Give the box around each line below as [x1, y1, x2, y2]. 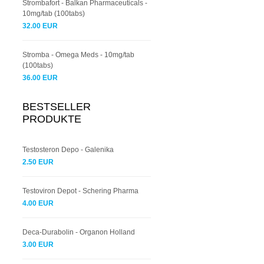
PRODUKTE [22, 113, 81, 125]
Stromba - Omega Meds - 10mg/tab [22, 51, 134, 59]
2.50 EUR [22, 158, 54, 166]
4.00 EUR [22, 199, 54, 207]
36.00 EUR [22, 74, 58, 82]
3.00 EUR [22, 240, 54, 249]
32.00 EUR [22, 22, 58, 30]
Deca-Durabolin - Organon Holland [22, 228, 135, 236]
